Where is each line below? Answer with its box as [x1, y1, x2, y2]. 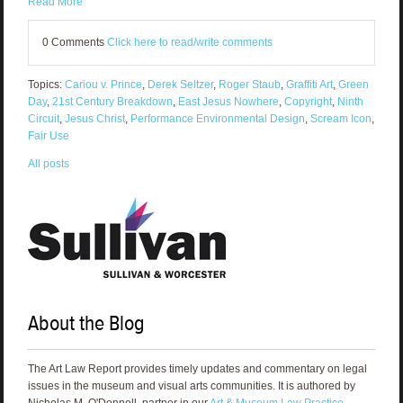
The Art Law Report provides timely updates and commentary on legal [27, 363, 367, 376]
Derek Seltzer [147, 78, 213, 92]
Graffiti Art [285, 78, 333, 92]
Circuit [27, 112, 59, 126]
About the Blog [27, 309, 145, 338]
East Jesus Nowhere [177, 95, 279, 109]
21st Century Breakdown [51, 95, 173, 109]
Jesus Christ [64, 112, 125, 126]
